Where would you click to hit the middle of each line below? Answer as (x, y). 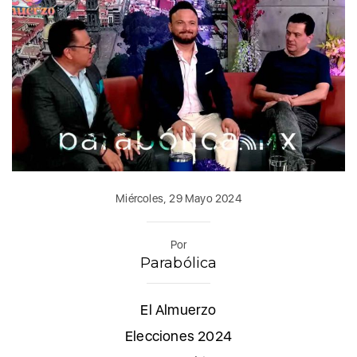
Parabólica (178, 263)
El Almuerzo (178, 310)
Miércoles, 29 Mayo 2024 (178, 199)
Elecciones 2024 (178, 336)
